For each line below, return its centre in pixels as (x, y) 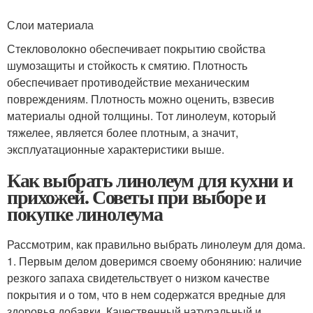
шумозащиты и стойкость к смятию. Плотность (127, 65)
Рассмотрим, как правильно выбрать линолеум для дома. (156, 244)
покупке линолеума (85, 213)
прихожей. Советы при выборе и (136, 196)
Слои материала (50, 24)
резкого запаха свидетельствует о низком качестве (138, 277)
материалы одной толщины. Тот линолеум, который (141, 115)
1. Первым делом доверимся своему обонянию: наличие (154, 261)
